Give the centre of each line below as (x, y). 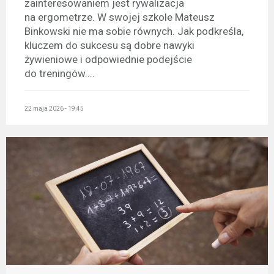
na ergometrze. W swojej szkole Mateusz (120, 17)
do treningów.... (60, 74)
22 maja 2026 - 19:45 (54, 108)
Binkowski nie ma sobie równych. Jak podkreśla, (134, 31)
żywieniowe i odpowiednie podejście (108, 60)
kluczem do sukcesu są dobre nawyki (109, 46)
